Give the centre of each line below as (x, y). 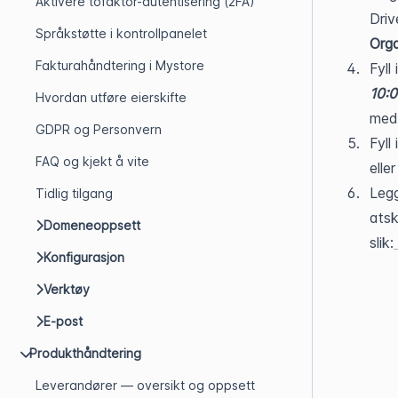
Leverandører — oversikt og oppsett (145, 385)
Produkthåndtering (85, 353)
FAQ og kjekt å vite (92, 161)
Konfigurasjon (84, 257)
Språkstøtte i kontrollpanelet (121, 33)
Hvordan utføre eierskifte (111, 97)
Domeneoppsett (92, 225)
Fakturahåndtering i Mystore (120, 65)
